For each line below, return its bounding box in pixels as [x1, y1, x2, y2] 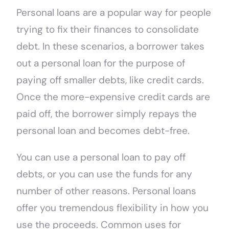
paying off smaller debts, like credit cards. [16, 74, 204, 87]
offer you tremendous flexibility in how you [16, 201, 209, 215]
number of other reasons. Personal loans [16, 185, 197, 198]
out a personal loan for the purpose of [16, 57, 186, 70]
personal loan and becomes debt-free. [16, 124, 195, 138]
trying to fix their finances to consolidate [16, 23, 199, 36]
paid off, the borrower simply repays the [16, 107, 197, 121]
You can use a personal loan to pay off [16, 151, 186, 164]
